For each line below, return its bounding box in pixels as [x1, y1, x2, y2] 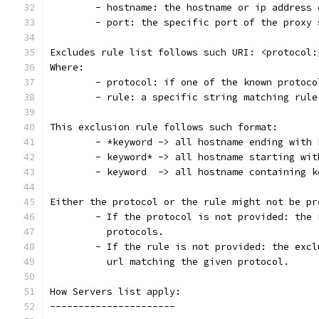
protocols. [50, 226, 164, 238]
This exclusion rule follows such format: [50, 121, 278, 133]
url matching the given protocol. [50, 256, 289, 268]
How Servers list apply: [50, 286, 181, 298]
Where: [50, 61, 84, 73]
